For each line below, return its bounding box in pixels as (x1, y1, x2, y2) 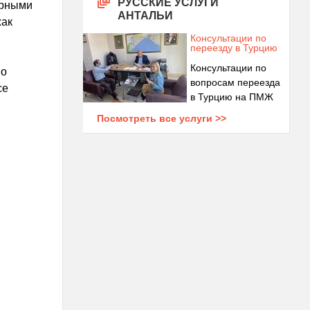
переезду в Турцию (190, 42, 277, 53)
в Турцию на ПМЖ (190, 91, 273, 102)
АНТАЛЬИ (117, 10, 173, 21)
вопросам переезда (190, 77, 280, 88)
